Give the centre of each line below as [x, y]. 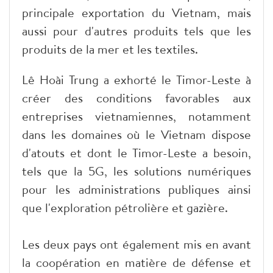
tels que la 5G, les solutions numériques [136, 171]
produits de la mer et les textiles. [110, 49]
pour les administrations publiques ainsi [136, 189]
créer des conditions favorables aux [136, 97]
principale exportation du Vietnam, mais [136, 12]
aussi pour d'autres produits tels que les [136, 30]
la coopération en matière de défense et [136, 262]
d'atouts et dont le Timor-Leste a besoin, [136, 152]
